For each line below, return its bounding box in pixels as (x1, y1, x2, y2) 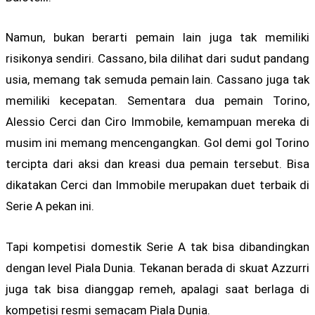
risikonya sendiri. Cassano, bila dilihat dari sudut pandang (6, 51, 309, 66)
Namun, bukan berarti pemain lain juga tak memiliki (6, 30, 309, 45)
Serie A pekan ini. (6, 199, 94, 214)
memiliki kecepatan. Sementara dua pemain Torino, (6, 94, 309, 108)
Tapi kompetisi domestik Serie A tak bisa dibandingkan (6, 239, 309, 254)
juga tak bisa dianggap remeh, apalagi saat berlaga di (6, 281, 309, 296)
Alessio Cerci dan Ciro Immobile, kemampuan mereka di (6, 115, 309, 129)
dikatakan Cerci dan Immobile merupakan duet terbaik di (6, 178, 309, 193)
